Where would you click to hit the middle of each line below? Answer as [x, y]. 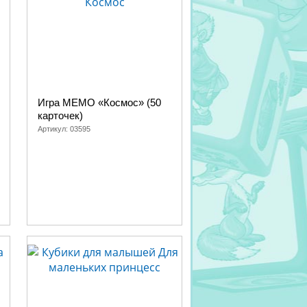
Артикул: [54, 129]
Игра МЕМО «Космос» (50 [99, 102]
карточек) [60, 115]
